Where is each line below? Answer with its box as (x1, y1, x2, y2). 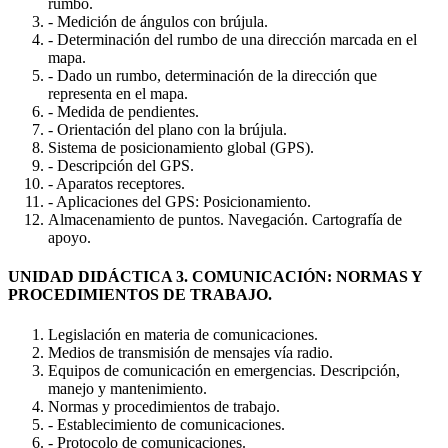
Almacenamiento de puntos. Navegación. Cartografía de (48, 211, 402, 229)
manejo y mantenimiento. (48, 379, 207, 397)
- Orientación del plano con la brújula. (48, 121, 287, 139)
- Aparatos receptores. (48, 175, 185, 193)
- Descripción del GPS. (48, 157, 194, 175)
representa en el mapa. (48, 85, 188, 103)
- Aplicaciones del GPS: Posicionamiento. (48, 193, 311, 211)
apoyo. (48, 229, 91, 247)
